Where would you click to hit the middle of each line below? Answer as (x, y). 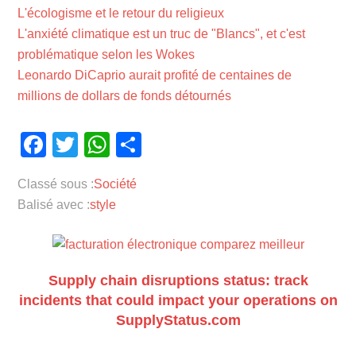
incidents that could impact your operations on (178, 300)
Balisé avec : (54, 204)
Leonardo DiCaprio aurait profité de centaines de (155, 75)
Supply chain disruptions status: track (178, 280)
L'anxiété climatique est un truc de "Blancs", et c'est (162, 33)
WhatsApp (169, 144)
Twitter (116, 144)
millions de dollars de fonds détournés (125, 95)
